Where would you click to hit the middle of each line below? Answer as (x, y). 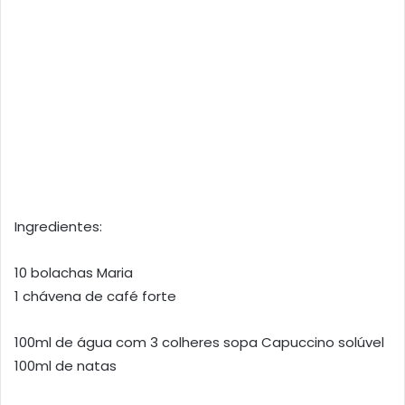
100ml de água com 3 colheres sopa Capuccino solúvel (199, 343)
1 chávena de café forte (95, 297)
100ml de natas (66, 366)
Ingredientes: (58, 227)
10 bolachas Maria (74, 273)
